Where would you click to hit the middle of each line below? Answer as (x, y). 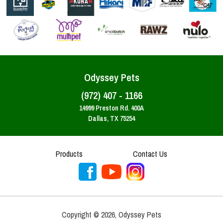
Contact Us (150, 154)
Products (69, 154)
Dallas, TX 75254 (111, 118)
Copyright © (81, 215)
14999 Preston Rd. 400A (111, 108)
